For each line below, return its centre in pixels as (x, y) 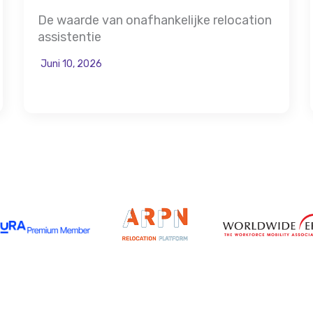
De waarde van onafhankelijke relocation (155, 20)
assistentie (70, 37)
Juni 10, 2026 (71, 64)
